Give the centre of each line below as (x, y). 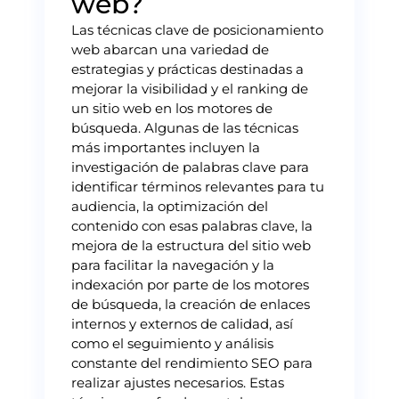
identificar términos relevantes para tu (198, 186)
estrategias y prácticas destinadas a (187, 69)
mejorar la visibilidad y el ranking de (190, 88)
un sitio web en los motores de (172, 108)
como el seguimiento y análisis (172, 343)
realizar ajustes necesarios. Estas (178, 382)
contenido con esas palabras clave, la (192, 225)
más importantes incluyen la (166, 147)
